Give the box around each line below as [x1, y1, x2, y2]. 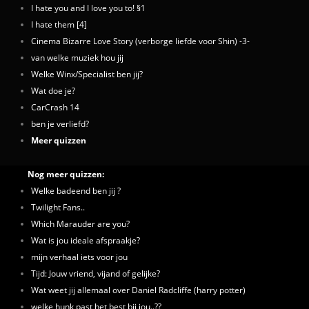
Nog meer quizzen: [28, 168, 104, 179]
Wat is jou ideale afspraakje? [31, 235, 140, 246]
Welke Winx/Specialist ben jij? [31, 68, 143, 79]
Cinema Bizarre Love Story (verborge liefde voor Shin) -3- [31, 35, 250, 46]
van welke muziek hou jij [31, 52, 123, 63]
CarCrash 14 [31, 101, 79, 112]
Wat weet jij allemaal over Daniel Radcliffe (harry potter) [31, 284, 246, 295]
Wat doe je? [31, 85, 75, 96]
